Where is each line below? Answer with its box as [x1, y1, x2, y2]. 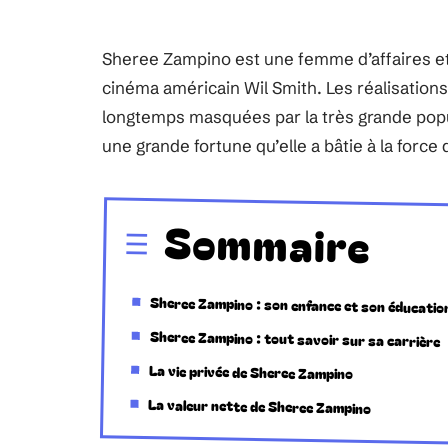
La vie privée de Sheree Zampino [148, 360, 354, 384]
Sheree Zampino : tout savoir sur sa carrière [149, 326, 440, 352]
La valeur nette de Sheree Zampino [148, 394, 372, 418]
